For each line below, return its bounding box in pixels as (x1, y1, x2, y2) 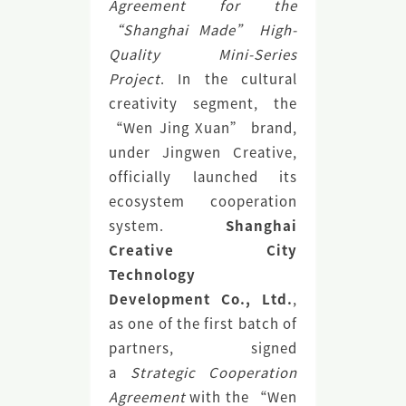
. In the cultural (159, 68, 298, 88)
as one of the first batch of (108, 313, 298, 333)
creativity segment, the (108, 92, 298, 112)
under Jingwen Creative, (108, 141, 298, 161)
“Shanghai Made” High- (108, 19, 298, 39)
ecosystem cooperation (108, 190, 298, 210)
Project (108, 68, 160, 88)
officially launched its (108, 166, 298, 186)
